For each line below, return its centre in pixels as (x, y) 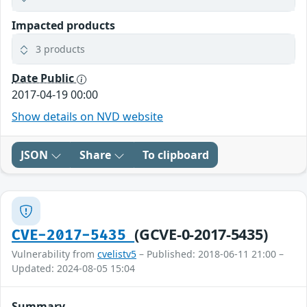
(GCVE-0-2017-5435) (201, 234)
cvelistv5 (117, 254)
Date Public (44, 78)
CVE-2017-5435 (73, 236)
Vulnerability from (54, 254)
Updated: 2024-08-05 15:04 (73, 269)
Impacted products (63, 26)
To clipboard (176, 155)
